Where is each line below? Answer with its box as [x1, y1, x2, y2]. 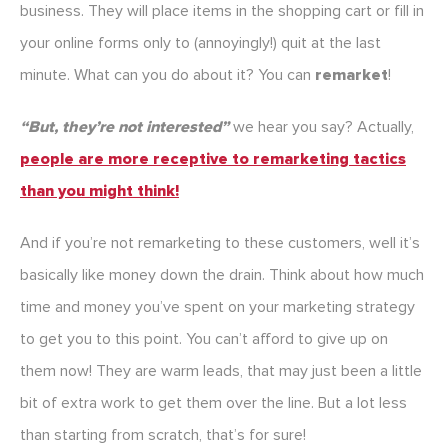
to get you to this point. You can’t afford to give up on [20, 329, 388, 350]
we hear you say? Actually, [229, 117, 414, 138]
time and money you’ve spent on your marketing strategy [20, 297, 415, 318]
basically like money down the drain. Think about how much [20, 265, 424, 286]
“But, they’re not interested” [20, 117, 229, 138]
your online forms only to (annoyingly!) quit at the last [20, 33, 381, 54]
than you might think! [20, 181, 179, 202]
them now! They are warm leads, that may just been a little [20, 361, 422, 382]
